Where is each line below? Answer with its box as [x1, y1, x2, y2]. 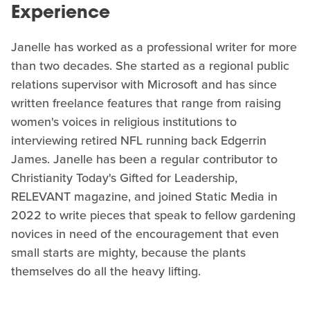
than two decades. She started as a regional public [11, 57, 289, 75]
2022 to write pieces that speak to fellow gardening [11, 206, 295, 224]
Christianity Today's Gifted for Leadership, [11, 169, 237, 187]
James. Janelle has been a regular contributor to [11, 150, 277, 168]
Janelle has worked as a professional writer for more [11, 38, 297, 56]
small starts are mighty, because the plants [11, 244, 246, 262]
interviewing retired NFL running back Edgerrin [11, 131, 266, 149]
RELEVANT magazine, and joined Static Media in [11, 188, 277, 206]
